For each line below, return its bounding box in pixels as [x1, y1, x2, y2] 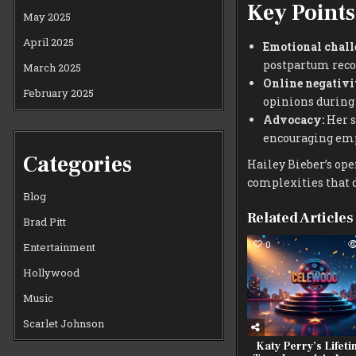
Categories [23, 149, 133, 179]
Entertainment [23, 240, 96, 255]
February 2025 [23, 85, 95, 100]
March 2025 [23, 60, 82, 75]
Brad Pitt [23, 215, 67, 230]
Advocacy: [262, 111, 324, 127]
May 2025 [23, 9, 72, 24]
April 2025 [23, 34, 75, 49]
